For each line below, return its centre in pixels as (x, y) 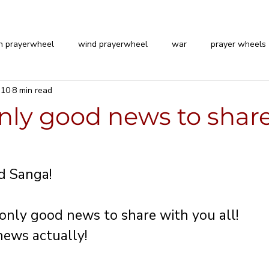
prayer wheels (238, 44)
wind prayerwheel (113, 44)
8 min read (32, 90)
